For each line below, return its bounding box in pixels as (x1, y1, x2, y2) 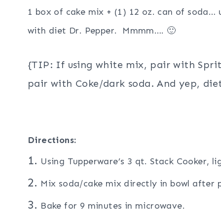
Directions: (28, 135, 76, 146)
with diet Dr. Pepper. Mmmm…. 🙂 (28, 25, 176, 37)
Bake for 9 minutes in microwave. (37, 200, 185, 212)
